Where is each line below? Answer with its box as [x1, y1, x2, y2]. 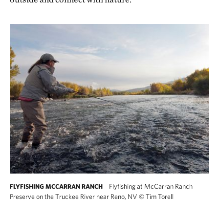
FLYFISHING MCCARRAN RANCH [10, 183, 103, 190]
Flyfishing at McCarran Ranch [108, 182, 193, 190]
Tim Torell [144, 193, 174, 200]
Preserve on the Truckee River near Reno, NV [10, 193, 139, 200]
